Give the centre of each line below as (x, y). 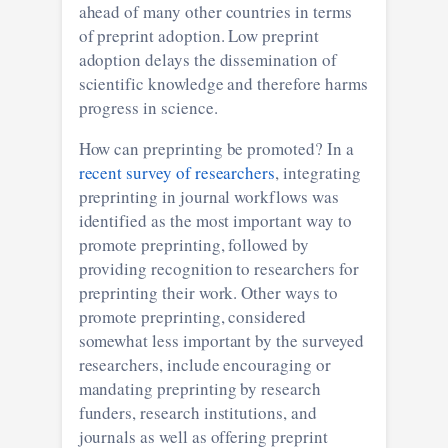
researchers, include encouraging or (204, 364)
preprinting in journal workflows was (208, 196)
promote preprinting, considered (110, 316)
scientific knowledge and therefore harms (223, 83)
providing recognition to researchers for (157, 268)
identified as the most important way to (156, 220)
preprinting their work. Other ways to (208, 292)
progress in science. (148, 107)
